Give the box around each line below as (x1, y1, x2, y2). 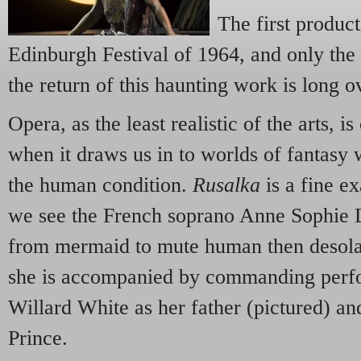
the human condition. (8, 172, 193, 197)
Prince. (8, 326, 68, 350)
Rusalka (193, 172, 266, 197)
